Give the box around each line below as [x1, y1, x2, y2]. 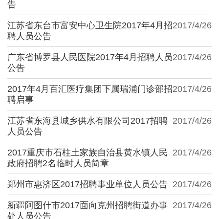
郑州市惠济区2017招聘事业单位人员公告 [7, 179, 168, 189]
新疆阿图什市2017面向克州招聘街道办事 [7, 200, 168, 210]
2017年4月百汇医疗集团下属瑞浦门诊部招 [7, 84, 173, 94]
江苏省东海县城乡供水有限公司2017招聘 [7, 115, 168, 126]
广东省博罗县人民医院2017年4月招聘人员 [7, 52, 173, 62]
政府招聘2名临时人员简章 [7, 158, 109, 168]
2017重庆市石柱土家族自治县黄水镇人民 [7, 147, 168, 157]
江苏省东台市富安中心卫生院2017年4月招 [7, 20, 173, 30]
